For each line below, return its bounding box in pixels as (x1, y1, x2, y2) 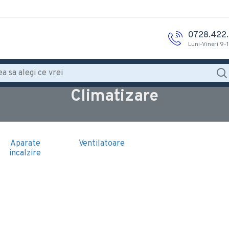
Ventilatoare (79, 139, 125, 149)
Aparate (10, 139, 40, 149)
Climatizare (71, 86, 158, 107)
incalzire (9, 148, 41, 158)
